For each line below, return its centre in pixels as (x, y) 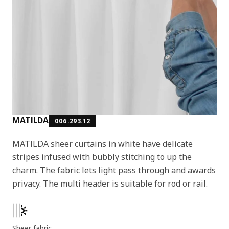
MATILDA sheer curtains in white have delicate (102, 143)
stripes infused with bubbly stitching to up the (102, 157)
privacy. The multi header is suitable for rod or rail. (110, 183)
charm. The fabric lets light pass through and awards (114, 170)
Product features (40, 207)
